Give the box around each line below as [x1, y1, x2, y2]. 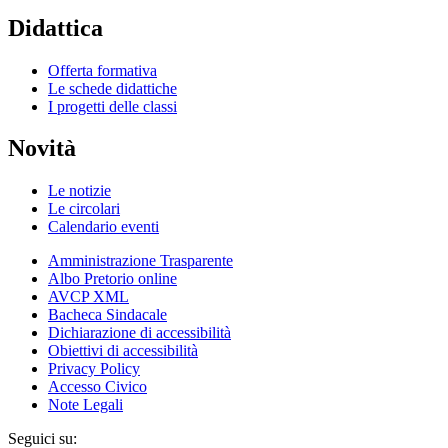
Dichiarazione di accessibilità [48, 324, 231, 342]
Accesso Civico [48, 378, 147, 396]
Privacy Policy [48, 360, 140, 378]
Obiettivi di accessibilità [48, 342, 198, 360]
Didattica [8, 14, 103, 41]
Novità [8, 135, 76, 162]
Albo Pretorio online [48, 270, 177, 288]
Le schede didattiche [48, 79, 177, 97]
